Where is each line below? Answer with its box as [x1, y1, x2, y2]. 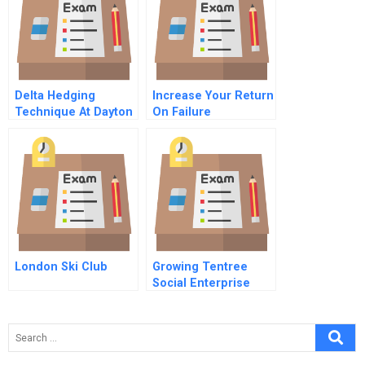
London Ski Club [15, 260, 108, 274]
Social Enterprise [152, 276, 250, 290]
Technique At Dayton [15, 105, 133, 119]
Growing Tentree [152, 260, 248, 274]
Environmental [152, 309, 235, 323]
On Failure [152, 105, 211, 119]
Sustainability [152, 325, 228, 339]
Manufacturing [15, 121, 99, 135]
